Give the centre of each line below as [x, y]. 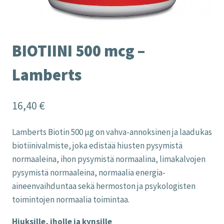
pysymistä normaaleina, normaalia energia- [89, 172]
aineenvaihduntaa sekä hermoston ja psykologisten [104, 186]
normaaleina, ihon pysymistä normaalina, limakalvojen [109, 159]
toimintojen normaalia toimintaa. [71, 199]
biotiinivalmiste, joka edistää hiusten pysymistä [97, 145]
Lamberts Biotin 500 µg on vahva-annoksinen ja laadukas [112, 132]
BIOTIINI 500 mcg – [78, 51]
